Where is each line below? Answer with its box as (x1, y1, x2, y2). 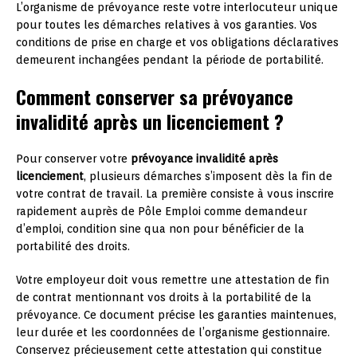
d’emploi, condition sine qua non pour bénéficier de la (16, 222, 304, 235)
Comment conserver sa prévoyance (16, 81, 293, 111)
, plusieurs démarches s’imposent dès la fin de (84, 169, 332, 182)
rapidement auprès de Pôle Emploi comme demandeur (16, 204, 307, 218)
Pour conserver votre (16, 151, 131, 165)
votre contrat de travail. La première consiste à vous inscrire (16, 186, 334, 200)
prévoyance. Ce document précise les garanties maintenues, (16, 308, 336, 321)
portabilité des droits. (16, 239, 130, 253)
